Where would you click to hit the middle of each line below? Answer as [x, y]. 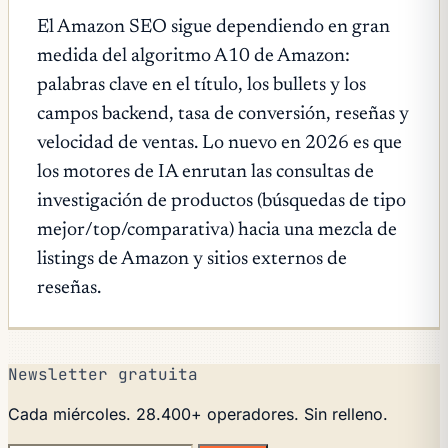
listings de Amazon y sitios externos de [192, 259]
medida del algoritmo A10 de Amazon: [193, 56]
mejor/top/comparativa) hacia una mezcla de [217, 230]
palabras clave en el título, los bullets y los [201, 85]
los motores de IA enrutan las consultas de [205, 172]
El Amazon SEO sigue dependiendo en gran [213, 27]
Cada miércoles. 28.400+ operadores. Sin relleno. [198, 413]
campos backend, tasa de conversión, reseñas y [223, 114]
